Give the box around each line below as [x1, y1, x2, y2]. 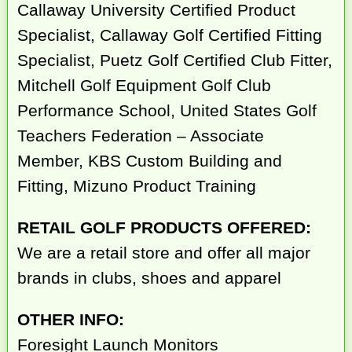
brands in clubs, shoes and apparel [17, 269, 282, 288]
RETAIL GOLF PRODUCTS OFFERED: [17, 218, 312, 237]
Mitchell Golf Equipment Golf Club [17, 76, 272, 95]
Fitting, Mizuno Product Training [17, 177, 257, 196]
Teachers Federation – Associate [17, 126, 265, 145]
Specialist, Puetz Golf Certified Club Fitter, [17, 51, 333, 70]
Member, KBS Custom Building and [17, 152, 283, 170]
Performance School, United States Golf [17, 101, 317, 120]
